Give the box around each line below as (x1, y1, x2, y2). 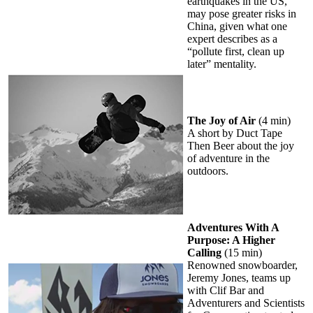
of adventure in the (187, 152, 270, 164)
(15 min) (221, 246, 262, 259)
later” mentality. (187, 57, 256, 70)
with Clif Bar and (187, 284, 264, 296)
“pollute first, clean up (187, 45, 284, 57)
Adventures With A (187, 221, 279, 233)
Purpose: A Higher (187, 233, 275, 246)
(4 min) (256, 114, 291, 126)
